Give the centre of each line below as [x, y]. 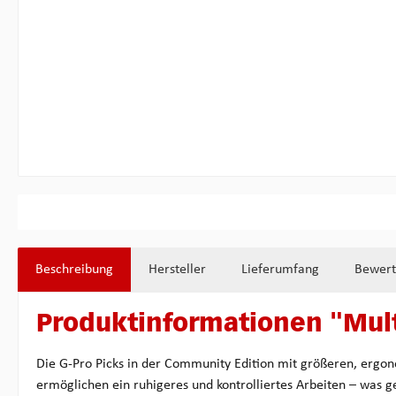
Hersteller [177, 269]
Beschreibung [74, 269]
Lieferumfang [280, 269]
